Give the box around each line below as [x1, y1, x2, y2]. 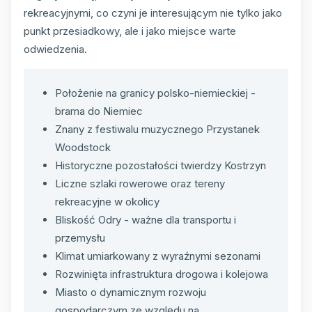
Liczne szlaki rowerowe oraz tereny [55, 177, 225, 191]
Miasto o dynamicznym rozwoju [55, 286, 206, 299]
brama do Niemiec [55, 104, 143, 118]
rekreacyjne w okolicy [55, 195, 159, 209]
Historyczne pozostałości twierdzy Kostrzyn [55, 159, 266, 173]
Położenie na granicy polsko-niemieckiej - [55, 86, 256, 100]
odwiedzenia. [24, 42, 87, 56]
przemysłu [55, 231, 105, 245]
